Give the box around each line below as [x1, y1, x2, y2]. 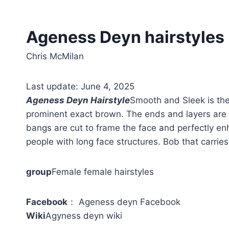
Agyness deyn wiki [45, 211, 122, 221]
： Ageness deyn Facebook [67, 197, 180, 208]
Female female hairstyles [52, 167, 154, 177]
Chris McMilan [26, 51, 84, 62]
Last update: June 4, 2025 [26, 81, 134, 92]
